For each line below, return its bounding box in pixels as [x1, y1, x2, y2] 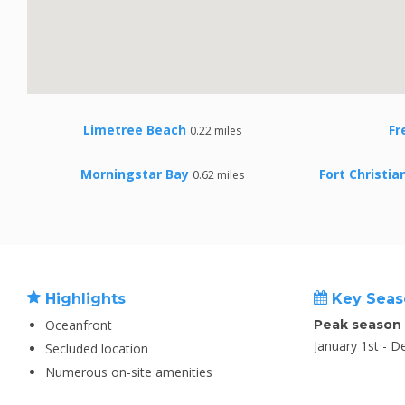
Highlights [41, 290, 126, 307]
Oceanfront [45, 316, 112, 334]
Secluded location [45, 340, 148, 357]
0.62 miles [193, 167, 245, 183]
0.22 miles [190, 123, 242, 138]
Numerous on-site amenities [45, 363, 212, 381]
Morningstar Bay [80, 165, 190, 183]
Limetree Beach [83, 121, 187, 138]
